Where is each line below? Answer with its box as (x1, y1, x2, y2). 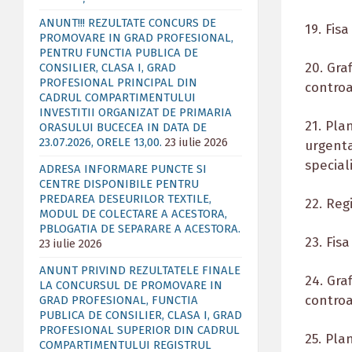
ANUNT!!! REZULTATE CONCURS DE (39, 16, 216, 30)
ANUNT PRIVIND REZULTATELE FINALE (39, 263, 240, 277)
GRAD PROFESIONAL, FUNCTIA (39, 293, 198, 307)
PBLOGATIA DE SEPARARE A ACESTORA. (39, 222, 240, 236)
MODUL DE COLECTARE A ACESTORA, (39, 207, 227, 221)
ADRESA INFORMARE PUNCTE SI (39, 162, 207, 176)
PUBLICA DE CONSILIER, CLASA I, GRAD (39, 308, 242, 322)
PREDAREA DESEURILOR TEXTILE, (39, 192, 211, 206)
